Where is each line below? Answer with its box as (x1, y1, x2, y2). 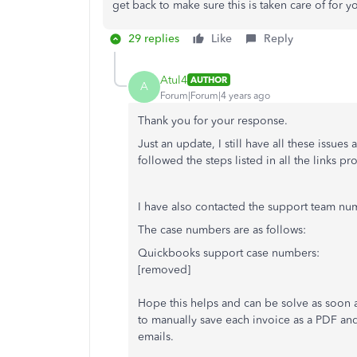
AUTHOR (190, 74, 227, 85)
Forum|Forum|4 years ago (160, 89, 270, 101)
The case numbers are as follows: (138, 223, 309, 237)
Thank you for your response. (138, 114, 291, 127)
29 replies (128, 32, 179, 45)
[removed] (138, 263, 190, 277)
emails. (138, 330, 174, 343)
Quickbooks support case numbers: (138, 246, 320, 260)
